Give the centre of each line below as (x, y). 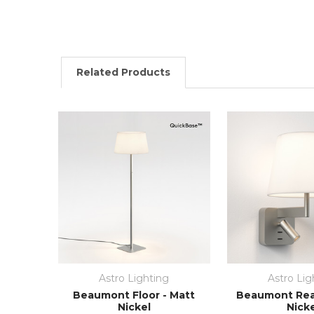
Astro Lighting (134, 278)
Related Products (123, 72)
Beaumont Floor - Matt (134, 295)
